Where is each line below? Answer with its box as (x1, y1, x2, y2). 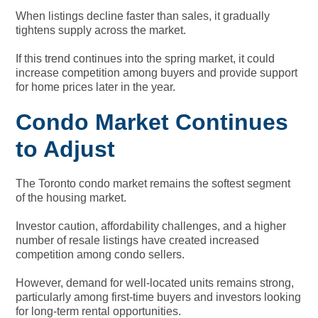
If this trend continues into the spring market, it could (16, 52, 275, 65)
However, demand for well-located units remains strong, (16, 276, 295, 289)
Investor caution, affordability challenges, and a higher (16, 219, 287, 232)
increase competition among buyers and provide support (16, 66, 298, 79)
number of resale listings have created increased (16, 234, 260, 246)
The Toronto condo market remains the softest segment (16, 177, 291, 190)
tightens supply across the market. (16, 23, 187, 36)
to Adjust (16, 136, 116, 162)
